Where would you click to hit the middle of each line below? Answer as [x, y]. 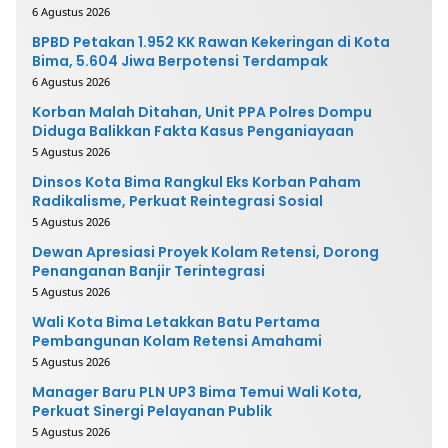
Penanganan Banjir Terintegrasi [148, 270]
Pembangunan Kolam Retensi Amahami [177, 340]
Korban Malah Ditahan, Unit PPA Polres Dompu [202, 111]
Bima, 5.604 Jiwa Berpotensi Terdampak [180, 60]
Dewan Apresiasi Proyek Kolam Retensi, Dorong [205, 251]
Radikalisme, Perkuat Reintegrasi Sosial [177, 200]
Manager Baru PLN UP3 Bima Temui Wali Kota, [197, 391]
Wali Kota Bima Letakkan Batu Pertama [176, 321]
